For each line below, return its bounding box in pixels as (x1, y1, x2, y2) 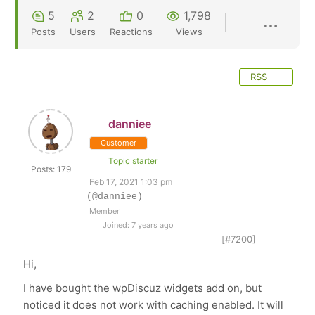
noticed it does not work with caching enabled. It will (23, 298, 284, 311)
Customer (101, 138, 137, 148)
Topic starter (106, 155, 158, 166)
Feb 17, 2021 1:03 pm (89, 176, 173, 187)
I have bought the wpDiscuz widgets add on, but (23, 281, 262, 295)
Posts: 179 (30, 164, 71, 174)
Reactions (110, 26, 153, 37)
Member (89, 206, 120, 216)
